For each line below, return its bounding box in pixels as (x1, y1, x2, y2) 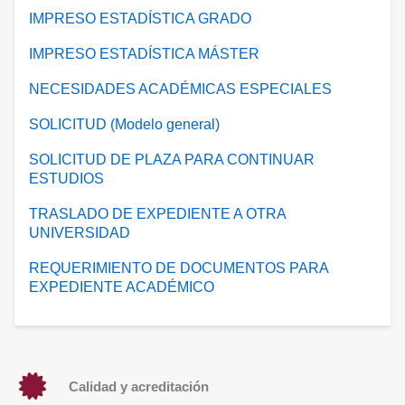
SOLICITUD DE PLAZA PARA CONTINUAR (29, 152, 315, 168)
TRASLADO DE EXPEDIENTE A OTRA (29, 206, 286, 222)
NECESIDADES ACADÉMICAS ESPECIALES (29, 81, 332, 98)
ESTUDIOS (29, 171, 104, 187)
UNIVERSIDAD (29, 225, 130, 241)
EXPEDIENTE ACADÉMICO (29, 279, 214, 296)
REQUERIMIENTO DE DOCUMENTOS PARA (29, 260, 328, 277)
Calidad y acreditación (69, 378, 209, 394)
